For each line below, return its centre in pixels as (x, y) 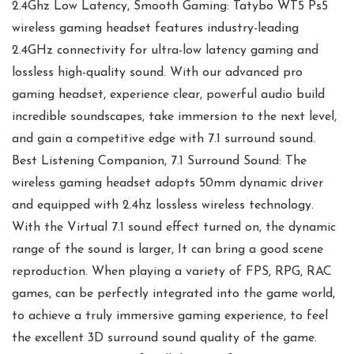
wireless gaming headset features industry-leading (155, 28)
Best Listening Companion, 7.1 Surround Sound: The (159, 161)
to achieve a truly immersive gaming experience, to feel (170, 316)
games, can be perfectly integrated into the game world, (173, 294)
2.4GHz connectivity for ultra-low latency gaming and (165, 50)
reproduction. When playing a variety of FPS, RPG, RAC (172, 271)
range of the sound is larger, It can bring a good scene (168, 249)
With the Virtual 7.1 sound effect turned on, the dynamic (174, 227)
